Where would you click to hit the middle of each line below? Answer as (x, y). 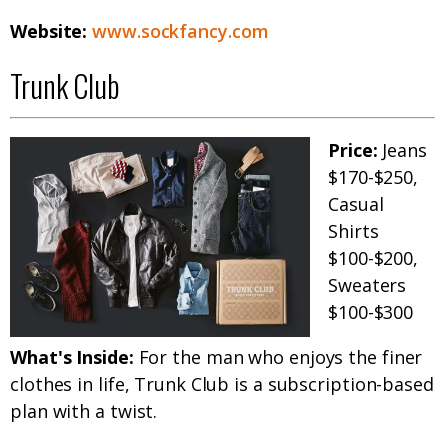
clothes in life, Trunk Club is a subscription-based (222, 384)
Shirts (353, 231)
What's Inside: (72, 357)
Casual (356, 204)
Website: (51, 31)
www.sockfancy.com (180, 31)
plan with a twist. (84, 411)
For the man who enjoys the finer (278, 357)
